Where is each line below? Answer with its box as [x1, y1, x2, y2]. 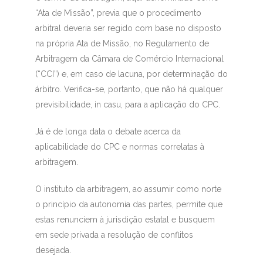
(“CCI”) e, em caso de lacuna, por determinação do [35, 69, 228, 79]
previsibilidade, [35, 100, 95, 110]
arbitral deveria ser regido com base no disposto [35, 23, 221, 33]
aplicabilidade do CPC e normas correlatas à [35, 142, 204, 152]
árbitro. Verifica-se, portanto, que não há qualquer [35, 85, 223, 95]
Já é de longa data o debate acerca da [35, 127, 181, 137]
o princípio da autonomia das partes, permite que [35, 200, 222, 210]
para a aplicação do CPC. [124, 100, 220, 110]
